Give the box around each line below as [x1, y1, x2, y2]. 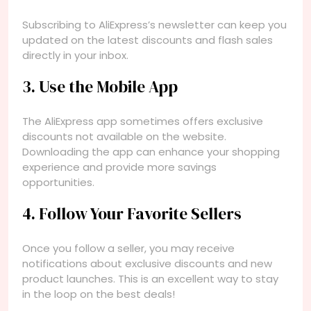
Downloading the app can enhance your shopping [22, 144, 280, 159]
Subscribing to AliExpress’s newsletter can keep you [22, 17, 287, 32]
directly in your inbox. [22, 47, 128, 62]
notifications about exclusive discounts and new [22, 255, 272, 271]
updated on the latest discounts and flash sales [22, 32, 273, 47]
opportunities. [22, 174, 94, 190]
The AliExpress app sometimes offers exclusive [22, 113, 263, 128]
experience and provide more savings [22, 159, 217, 174]
